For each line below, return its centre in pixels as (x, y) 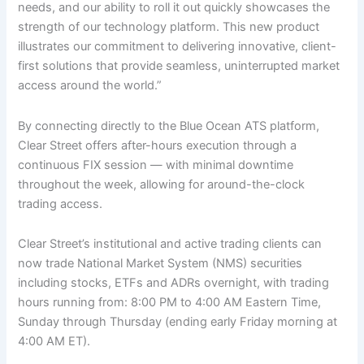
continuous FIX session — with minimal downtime (156, 165)
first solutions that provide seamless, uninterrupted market (179, 66)
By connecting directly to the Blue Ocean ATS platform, (169, 126)
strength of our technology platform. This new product (169, 27)
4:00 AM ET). (54, 342)
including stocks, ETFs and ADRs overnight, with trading (174, 283)
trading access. (61, 204)
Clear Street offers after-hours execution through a (158, 145)
